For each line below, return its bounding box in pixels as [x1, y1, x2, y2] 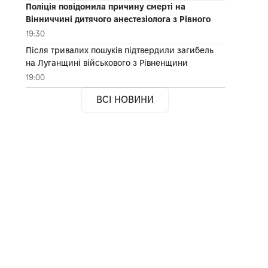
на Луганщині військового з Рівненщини [25, 57, 188, 68]
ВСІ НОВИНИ [96, 94, 154, 105]
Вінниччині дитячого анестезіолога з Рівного [25, 14, 211, 24]
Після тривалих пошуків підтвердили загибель [25, 45, 214, 55]
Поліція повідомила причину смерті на [25, 1, 185, 11]
